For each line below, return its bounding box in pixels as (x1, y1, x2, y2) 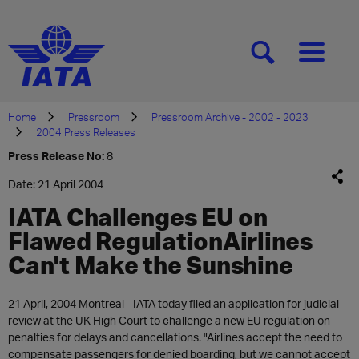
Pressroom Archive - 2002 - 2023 (151, 111, 309, 123)
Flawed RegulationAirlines (8, 225, 313, 256)
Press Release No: (8, 149, 104, 163)
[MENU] (312, 51, 350, 66)
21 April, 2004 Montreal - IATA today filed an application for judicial (8, 296, 339, 310)
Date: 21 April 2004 (8, 177, 103, 191)
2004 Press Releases (36, 126, 135, 139)
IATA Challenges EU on (8, 201, 268, 232)
